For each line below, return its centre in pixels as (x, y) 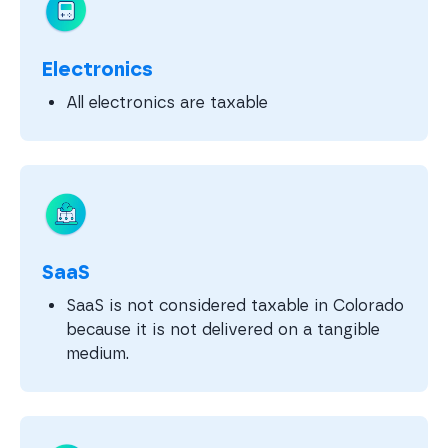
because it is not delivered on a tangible (222, 330)
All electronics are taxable (166, 103)
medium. (97, 354)
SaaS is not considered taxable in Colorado (234, 306)
